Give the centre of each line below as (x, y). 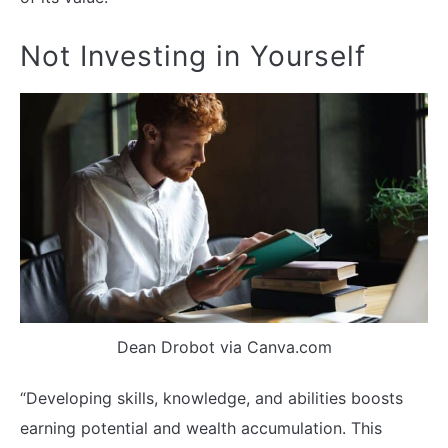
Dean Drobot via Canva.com (224, 347)
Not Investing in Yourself (193, 56)
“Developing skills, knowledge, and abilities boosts (211, 398)
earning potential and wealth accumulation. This (201, 428)
